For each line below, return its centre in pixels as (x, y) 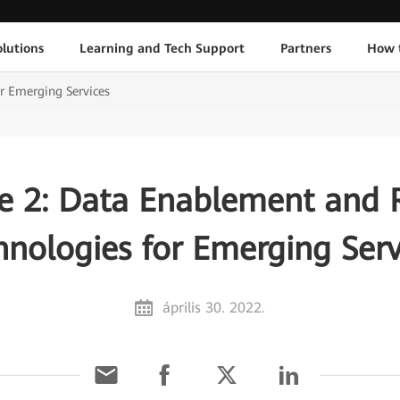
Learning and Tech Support (162, 48)
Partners (305, 48)
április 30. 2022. (214, 308)
